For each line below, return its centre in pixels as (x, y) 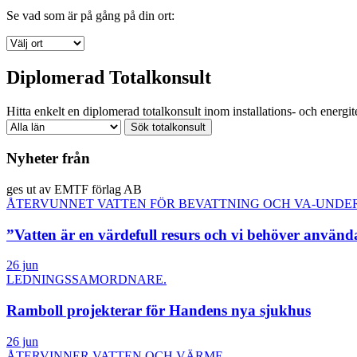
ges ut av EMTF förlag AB (74, 189)
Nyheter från (48, 159)
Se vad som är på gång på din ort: (90, 15)
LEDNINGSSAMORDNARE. (86, 280)
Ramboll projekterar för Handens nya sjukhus (159, 311)
